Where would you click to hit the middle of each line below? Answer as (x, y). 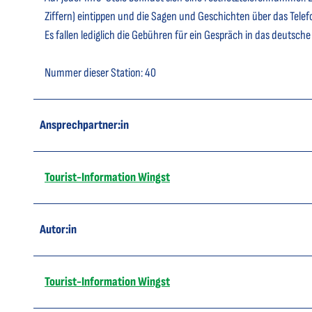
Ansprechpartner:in (84, 125)
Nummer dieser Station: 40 (100, 72)
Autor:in (58, 229)
